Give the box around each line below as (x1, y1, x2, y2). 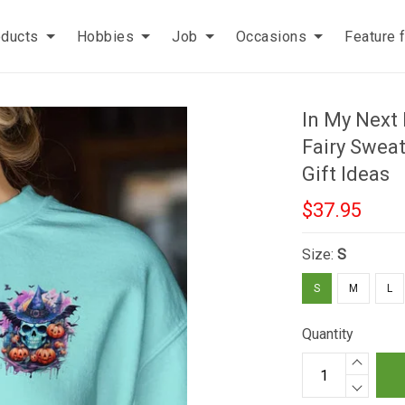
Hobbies (76, 27, 135, 45)
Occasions (235, 27, 307, 45)
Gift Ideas (302, 163, 391, 185)
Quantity (302, 325, 354, 343)
